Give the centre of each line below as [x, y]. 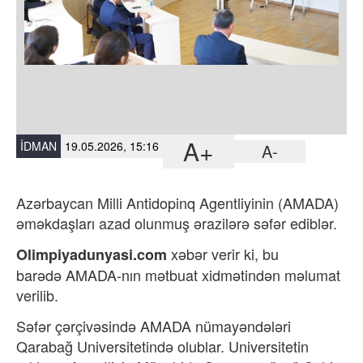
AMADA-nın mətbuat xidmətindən [173, 275]
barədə [39, 275]
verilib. [39, 295]
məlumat [312, 275]
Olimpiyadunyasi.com [92, 254]
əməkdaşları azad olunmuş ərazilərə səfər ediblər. [177, 223]
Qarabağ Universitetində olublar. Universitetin [162, 346]
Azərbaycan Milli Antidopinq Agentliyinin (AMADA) [177, 203]
